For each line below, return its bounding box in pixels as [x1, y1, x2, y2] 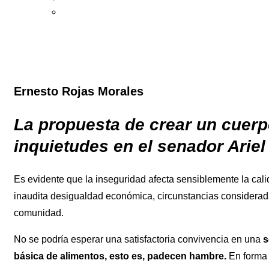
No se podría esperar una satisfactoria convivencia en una [14, 234, 263, 244]
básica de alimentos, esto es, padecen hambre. [14, 250, 229, 261]
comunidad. [14, 207, 64, 218]
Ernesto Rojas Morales [14, 85, 144, 98]
